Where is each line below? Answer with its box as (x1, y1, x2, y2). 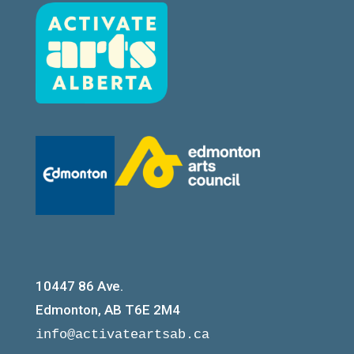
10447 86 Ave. (35, 278, 126, 295)
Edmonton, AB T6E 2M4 (35, 302, 183, 318)
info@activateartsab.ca (35, 327, 209, 343)
